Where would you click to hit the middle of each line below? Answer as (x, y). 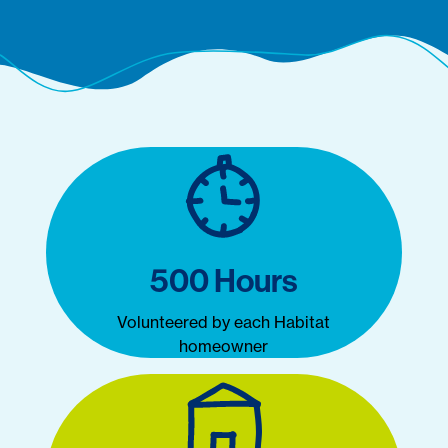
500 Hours (223, 279)
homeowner (224, 345)
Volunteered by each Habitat (224, 321)
